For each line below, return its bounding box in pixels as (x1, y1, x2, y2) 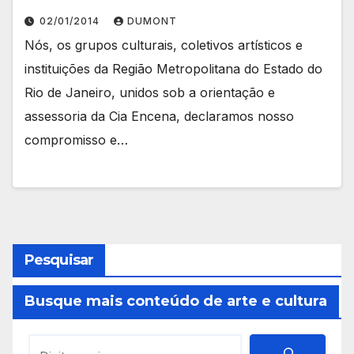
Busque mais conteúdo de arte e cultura (24, 292, 327, 311)
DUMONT (127, 14, 177, 27)
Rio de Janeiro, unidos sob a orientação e (24, 84, 275, 100)
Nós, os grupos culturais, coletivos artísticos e (24, 36, 303, 53)
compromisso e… (24, 131, 128, 148)
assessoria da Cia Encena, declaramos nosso (24, 107, 294, 124)
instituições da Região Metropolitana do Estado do (24, 60, 322, 77)
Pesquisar (24, 251, 93, 269)
